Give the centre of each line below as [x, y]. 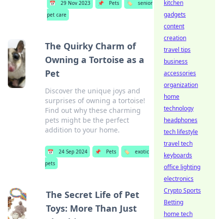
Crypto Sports [182, 190]
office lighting [182, 167]
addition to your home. [82, 130]
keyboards [178, 155]
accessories [180, 73]
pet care [56, 15]
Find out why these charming [93, 110]
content [174, 26]
